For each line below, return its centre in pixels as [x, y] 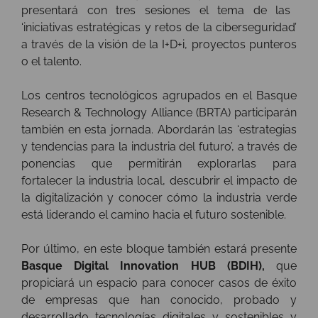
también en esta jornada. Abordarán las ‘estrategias [159, 130]
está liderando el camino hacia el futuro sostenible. [155, 215]
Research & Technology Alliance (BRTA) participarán [159, 113]
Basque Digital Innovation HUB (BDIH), [143, 266]
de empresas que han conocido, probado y [159, 300]
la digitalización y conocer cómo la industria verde [159, 198]
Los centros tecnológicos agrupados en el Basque [159, 96]
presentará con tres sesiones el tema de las [156, 11]
